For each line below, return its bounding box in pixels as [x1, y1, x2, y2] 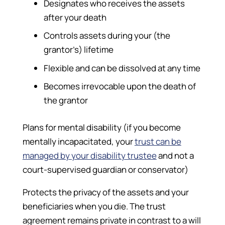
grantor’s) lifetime [44, 44, 114, 56]
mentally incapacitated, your [22, 135, 135, 147]
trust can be [134, 135, 181, 147]
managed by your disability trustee [22, 149, 157, 161]
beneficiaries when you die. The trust [22, 200, 166, 212]
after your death [44, 11, 107, 23]
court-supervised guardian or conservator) [22, 163, 188, 175]
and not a [156, 149, 194, 161]
